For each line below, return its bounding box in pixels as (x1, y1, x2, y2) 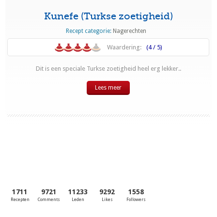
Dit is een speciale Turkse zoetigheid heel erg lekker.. (35, 65, 181, 73)
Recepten (10, 197, 30, 202)
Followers (126, 197, 146, 202)
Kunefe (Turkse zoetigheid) (44, 11, 173, 22)
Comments (38, 197, 61, 202)
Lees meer (95, 84, 122, 92)
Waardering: (107, 44, 141, 51)
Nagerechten (112, 28, 146, 35)
